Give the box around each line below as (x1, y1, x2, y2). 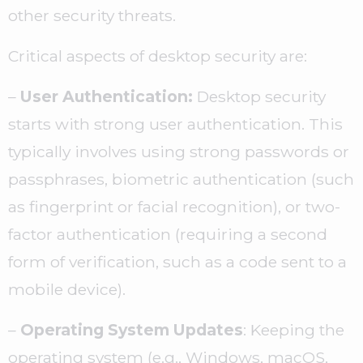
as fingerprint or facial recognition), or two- (8, 197, 340, 217)
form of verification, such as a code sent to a (8, 252, 347, 272)
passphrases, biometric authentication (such (8, 169, 354, 190)
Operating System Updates (20, 320, 243, 340)
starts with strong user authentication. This (8, 114, 343, 135)
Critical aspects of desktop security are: (8, 46, 307, 66)
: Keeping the (243, 320, 344, 340)
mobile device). (8, 280, 126, 300)
